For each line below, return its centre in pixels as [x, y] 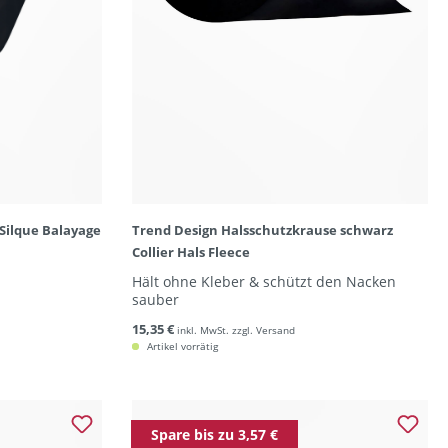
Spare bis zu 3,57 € [214, 434]
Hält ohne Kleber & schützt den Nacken [263, 281]
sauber [155, 299]
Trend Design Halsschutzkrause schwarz [262, 230]
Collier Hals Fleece [190, 252]
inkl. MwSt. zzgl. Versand [235, 330]
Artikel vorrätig [180, 346]
